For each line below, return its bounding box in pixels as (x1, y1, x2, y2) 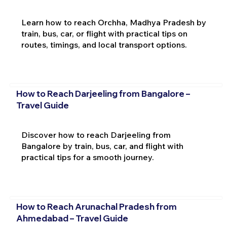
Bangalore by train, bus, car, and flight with (21, 141, 183, 152)
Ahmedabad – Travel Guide (16, 212, 128, 223)
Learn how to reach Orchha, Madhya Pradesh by (21, 17, 206, 27)
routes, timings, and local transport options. (21, 39, 187, 50)
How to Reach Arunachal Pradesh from (16, 201, 177, 212)
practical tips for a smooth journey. (21, 152, 154, 163)
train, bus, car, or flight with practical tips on (21, 28, 187, 39)
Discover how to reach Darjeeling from (21, 130, 171, 140)
